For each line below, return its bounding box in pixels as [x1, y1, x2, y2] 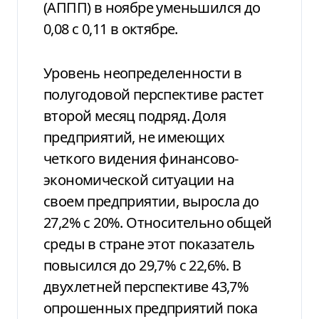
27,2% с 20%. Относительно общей [43, 212, 272, 232]
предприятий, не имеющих [43, 127, 225, 147]
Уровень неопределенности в [43, 63, 242, 83]
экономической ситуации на [43, 169, 234, 189]
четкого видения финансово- [43, 148, 239, 168]
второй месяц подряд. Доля [43, 105, 226, 125]
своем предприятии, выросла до [43, 191, 259, 211]
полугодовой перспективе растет [43, 84, 263, 104]
